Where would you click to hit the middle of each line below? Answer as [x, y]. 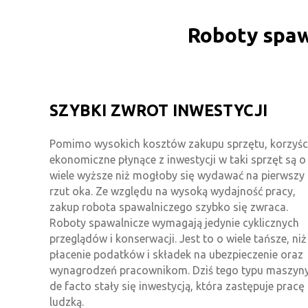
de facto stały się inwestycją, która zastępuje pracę [177, 286]
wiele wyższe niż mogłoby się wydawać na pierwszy [177, 176]
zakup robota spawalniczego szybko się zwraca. [169, 207]
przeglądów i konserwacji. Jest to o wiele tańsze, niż [178, 239]
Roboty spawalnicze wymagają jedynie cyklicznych [174, 223]
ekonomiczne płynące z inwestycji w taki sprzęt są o [178, 160]
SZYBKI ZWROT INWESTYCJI [158, 111]
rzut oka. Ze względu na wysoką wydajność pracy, [173, 191]
